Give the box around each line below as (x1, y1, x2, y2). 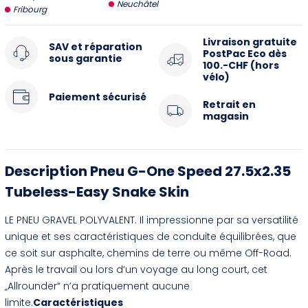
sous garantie (49, 52, 123, 65)
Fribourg (13, 3, 47, 15)
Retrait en (202, 98, 256, 111)
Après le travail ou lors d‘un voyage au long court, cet (5, 263, 268, 276)
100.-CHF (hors (202, 58, 279, 72)
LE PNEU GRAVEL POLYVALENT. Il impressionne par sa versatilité (5, 213, 299, 227)
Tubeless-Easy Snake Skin (5, 182, 190, 201)
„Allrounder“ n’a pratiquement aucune (5, 279, 190, 293)
